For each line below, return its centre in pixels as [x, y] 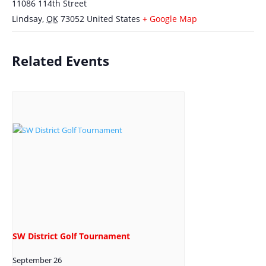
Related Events [61, 61]
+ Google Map [170, 19]
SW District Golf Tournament [71, 236]
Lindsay [27, 19]
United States [113, 19]
